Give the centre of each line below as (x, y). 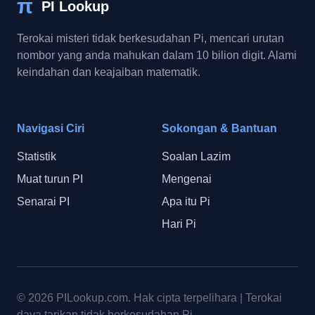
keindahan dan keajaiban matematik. (109, 72)
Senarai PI (43, 201)
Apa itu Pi (186, 201)
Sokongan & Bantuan (219, 128)
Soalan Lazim (196, 156)
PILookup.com (92, 298)
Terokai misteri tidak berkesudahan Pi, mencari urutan (150, 38)
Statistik (37, 156)
